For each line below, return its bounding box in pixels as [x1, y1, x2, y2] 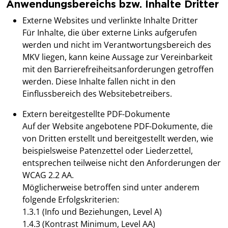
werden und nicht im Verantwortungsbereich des [22, 39, 211, 51]
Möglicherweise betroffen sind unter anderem [22, 182, 199, 193]
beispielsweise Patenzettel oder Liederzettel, [22, 145, 193, 157]
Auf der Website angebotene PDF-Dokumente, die [22, 121, 213, 132]
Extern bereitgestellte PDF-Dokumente [22, 108, 172, 120]
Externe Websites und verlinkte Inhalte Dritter [22, 15, 200, 26]
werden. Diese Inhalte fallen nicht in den [22, 76, 176, 88]
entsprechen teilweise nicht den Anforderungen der [22, 157, 221, 169]
